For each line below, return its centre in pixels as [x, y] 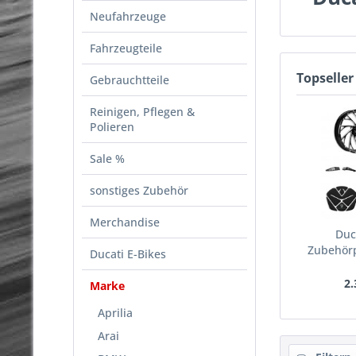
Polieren [112, 126]
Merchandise [125, 222]
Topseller [325, 77]
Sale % [107, 158]
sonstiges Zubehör [139, 190]
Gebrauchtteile [130, 79]
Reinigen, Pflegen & [142, 111]
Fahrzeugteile [126, 48]
